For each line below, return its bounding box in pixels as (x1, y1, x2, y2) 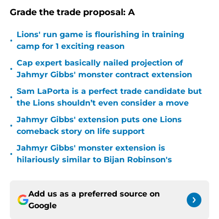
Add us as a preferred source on (28, 189, 160, 199)
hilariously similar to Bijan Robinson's (17, 155, 172, 165)
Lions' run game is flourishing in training (17, 30, 184, 40)
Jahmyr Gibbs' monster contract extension (17, 70, 192, 80)
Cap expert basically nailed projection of (17, 58, 183, 68)
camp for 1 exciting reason (17, 42, 125, 51)
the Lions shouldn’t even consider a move (17, 98, 189, 108)
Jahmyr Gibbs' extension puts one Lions (17, 115, 182, 125)
